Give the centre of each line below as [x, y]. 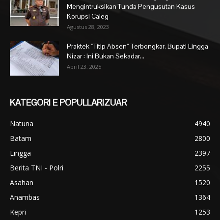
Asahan [22, 182]
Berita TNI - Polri [37, 167]
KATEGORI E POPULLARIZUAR [68, 102]
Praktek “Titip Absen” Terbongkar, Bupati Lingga [137, 46]
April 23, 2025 [84, 66]
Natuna [22, 123]
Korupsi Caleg [88, 16]
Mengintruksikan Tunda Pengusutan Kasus [131, 6]
